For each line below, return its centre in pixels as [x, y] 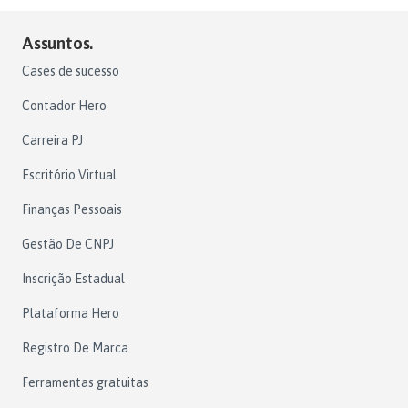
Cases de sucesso [71, 71]
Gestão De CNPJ [68, 244]
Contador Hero [64, 105]
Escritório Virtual [69, 174]
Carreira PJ [52, 140]
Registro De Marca [75, 347]
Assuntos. [58, 42]
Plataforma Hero [71, 313]
